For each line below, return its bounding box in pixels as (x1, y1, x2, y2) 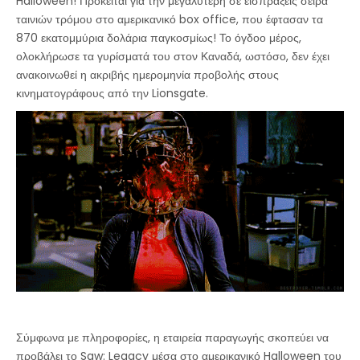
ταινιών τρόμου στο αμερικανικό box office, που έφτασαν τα (16, 11, 323, 28)
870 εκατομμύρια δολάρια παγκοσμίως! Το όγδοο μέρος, (16, 30, 301, 47)
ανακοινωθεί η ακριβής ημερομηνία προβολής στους (16, 67, 279, 84)
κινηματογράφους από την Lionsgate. (16, 85, 208, 102)
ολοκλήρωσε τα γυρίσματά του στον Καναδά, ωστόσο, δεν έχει (16, 48, 329, 65)
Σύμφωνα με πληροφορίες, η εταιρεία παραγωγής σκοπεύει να (16, 329, 329, 346)
